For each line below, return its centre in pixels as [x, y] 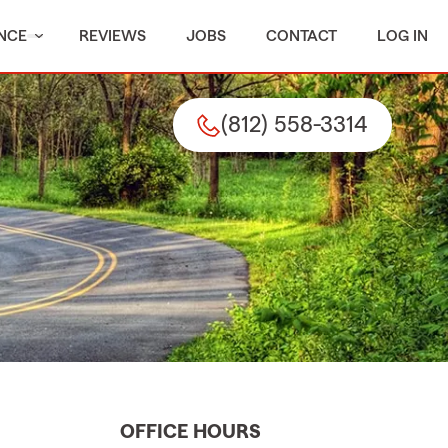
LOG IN [402, 36]
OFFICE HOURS [190, 432]
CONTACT [301, 36]
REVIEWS [112, 36]
